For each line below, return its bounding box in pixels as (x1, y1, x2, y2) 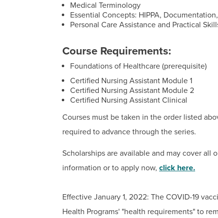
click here (159, 163, 193, 173)
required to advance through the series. (62, 127, 196, 137)
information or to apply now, (62, 163, 159, 173)
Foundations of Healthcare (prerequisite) (70, 61, 207, 71)
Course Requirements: (62, 44, 171, 57)
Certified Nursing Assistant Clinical (70, 95, 187, 105)
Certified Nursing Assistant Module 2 (70, 85, 194, 95)
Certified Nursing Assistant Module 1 (70, 75, 192, 86)
